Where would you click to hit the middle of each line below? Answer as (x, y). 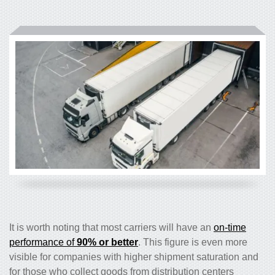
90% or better (107, 242)
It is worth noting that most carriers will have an (111, 227)
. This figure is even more (193, 242)
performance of (43, 242)
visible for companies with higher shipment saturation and (134, 257)
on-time (230, 227)
